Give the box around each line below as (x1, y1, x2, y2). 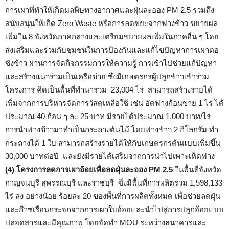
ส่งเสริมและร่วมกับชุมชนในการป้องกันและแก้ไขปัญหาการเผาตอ (5, 45, 219, 54)
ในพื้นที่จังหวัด (173, 165, 221, 174)
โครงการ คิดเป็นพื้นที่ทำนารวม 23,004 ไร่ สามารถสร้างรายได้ (5, 85, 213, 94)
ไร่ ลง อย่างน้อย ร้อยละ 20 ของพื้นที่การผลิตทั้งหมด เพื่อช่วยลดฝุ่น (5, 192, 220, 200)
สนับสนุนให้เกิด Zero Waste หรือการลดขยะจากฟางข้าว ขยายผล (5, 19, 218, 28)
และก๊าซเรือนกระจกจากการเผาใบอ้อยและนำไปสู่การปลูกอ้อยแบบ (5, 205, 224, 214)
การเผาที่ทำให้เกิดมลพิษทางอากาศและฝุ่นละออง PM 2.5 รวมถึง (5, 6, 214, 14)
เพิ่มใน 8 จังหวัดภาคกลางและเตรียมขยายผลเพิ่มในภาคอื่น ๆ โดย (5, 32, 219, 41)
